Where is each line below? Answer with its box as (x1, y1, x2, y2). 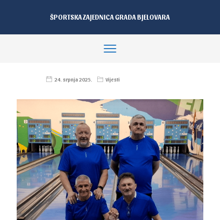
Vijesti (106, 76, 120, 82)
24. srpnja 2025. (55, 76, 93, 82)
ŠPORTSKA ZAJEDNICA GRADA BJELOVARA (50, 12, 170, 21)
